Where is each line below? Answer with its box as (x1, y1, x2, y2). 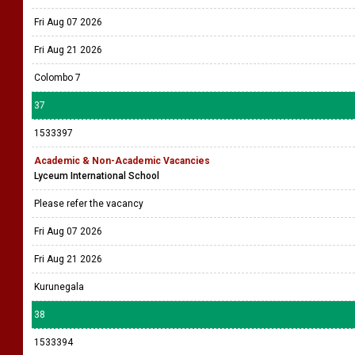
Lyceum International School (34, 170, 159, 181)
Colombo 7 (34, 72, 81, 83)
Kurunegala (34, 281, 84, 292)
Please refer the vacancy (34, 198, 146, 209)
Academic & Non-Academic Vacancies (34, 155, 210, 166)
